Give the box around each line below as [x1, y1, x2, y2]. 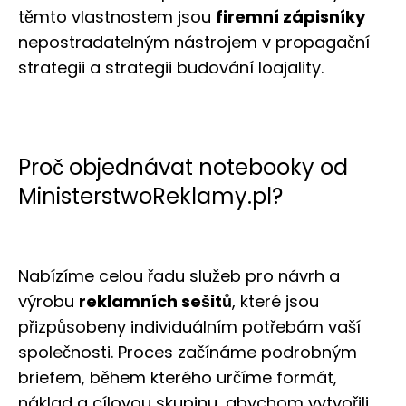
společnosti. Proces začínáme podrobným [18, 341, 357, 364]
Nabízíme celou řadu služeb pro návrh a [18, 265, 340, 288]
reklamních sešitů [79, 290, 232, 314]
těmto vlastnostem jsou [18, 5, 216, 29]
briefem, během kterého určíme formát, [18, 366, 337, 390]
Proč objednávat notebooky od [18, 152, 348, 183]
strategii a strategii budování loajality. [18, 56, 324, 80]
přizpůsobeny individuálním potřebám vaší [18, 315, 361, 339]
